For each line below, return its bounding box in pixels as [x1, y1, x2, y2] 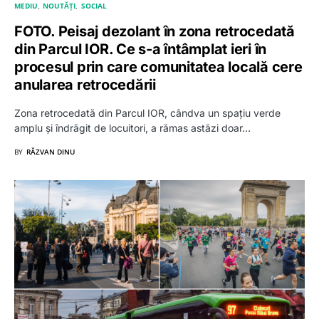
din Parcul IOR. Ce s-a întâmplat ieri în [14, 40, 266, 58]
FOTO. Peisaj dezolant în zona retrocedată [14, 22, 295, 40]
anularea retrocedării [14, 75, 159, 93]
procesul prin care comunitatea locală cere [14, 58, 303, 75]
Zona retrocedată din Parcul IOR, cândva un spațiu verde [14, 106, 281, 119]
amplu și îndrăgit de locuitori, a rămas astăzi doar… [14, 121, 251, 134]
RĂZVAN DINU [26, 146, 75, 157]
